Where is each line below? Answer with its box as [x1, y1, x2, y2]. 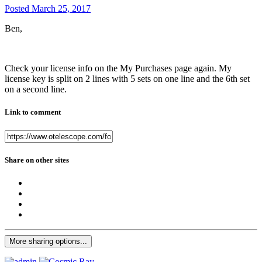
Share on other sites [5, 155, 69, 164]
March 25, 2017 [32, 4, 91, 14]
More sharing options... [9, 236, 87, 246]
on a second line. [5, 84, 67, 95]
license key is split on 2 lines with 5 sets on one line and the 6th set [5, 74, 250, 84]
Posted [5, 4, 32, 14]
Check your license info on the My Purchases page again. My [5, 63, 232, 74]
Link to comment [5, 108, 61, 117]
